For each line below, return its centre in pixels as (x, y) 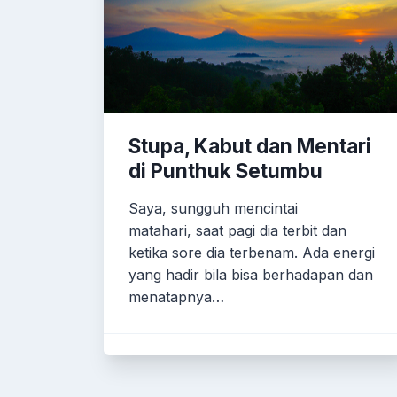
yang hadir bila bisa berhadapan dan (251, 275)
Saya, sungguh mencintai (213, 208)
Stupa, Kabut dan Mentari (250, 146)
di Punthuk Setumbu (226, 171)
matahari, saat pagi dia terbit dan (237, 230)
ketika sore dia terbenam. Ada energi (252, 253)
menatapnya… (176, 297)
